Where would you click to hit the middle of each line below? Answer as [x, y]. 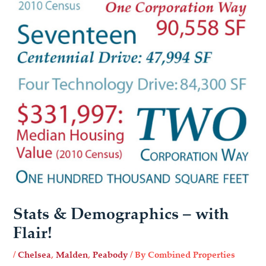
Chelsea [35, 255]
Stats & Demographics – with [121, 214]
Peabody [110, 255]
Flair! [33, 233]
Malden [72, 255]
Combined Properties [192, 255]
